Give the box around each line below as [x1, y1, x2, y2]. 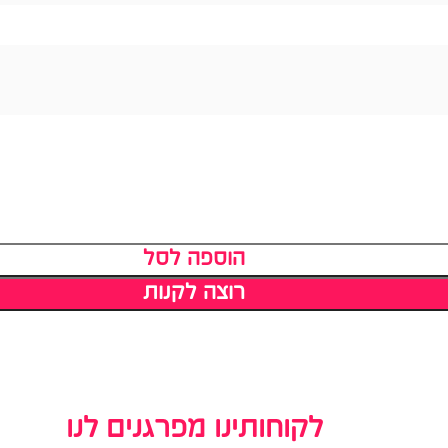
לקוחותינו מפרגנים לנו [65, 415, 323, 445]
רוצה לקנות [143, 283, 245, 305]
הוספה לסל [143, 249, 245, 271]
